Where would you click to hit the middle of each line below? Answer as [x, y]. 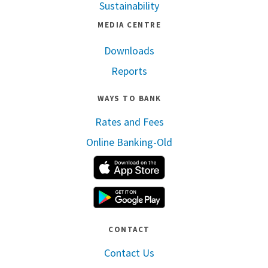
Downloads [129, 51]
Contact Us [129, 253]
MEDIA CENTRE [129, 25]
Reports [129, 71]
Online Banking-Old [129, 142]
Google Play [218, 193]
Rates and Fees [129, 122]
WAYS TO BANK [129, 99]
